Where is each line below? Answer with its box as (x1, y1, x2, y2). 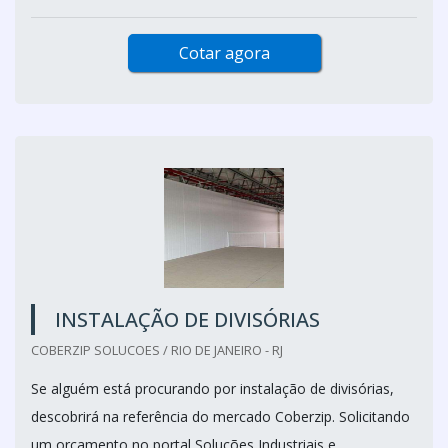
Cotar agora (178, 42, 270, 64)
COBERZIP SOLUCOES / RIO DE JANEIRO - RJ (31, 341, 283, 359)
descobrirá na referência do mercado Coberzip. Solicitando (31, 407, 410, 426)
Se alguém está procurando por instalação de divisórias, (31, 379, 394, 398)
